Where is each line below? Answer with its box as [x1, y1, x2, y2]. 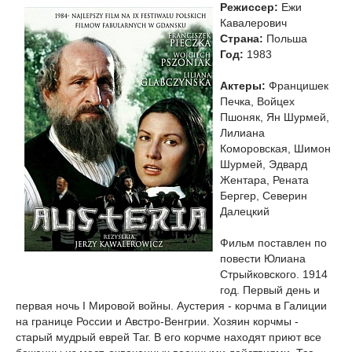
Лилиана [220, 126, 265, 139]
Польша [263, 32, 307, 45]
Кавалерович [220, 16, 287, 29]
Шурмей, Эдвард [220, 158, 307, 170]
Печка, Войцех [220, 95, 295, 108]
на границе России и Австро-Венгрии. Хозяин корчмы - [16, 315, 299, 328]
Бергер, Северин [220, 189, 307, 202]
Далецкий [220, 205, 269, 218]
